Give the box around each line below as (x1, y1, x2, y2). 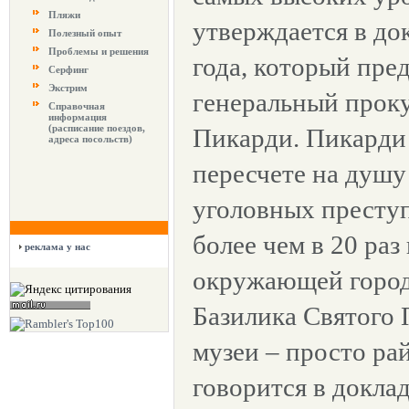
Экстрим (48, 82, 88, 93)
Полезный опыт (48, 27, 121, 38)
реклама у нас (25, 241, 90, 252)
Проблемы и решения (48, 46, 149, 57)
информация (48, 111, 107, 122)
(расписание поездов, (48, 122, 145, 133)
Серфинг (48, 64, 89, 75)
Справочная (48, 100, 105, 111)
